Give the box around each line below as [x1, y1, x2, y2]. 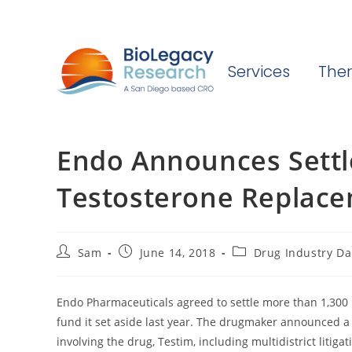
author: [56, 258, 98, 273]
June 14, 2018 [139, 245, 216, 260]
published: [118, 258, 180, 273]
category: [232, 258, 284, 273]
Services [228, 60, 290, 82]
